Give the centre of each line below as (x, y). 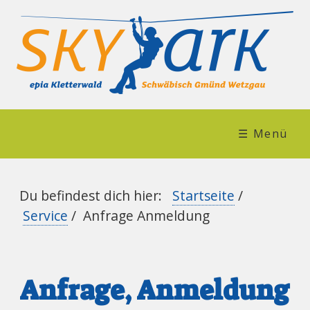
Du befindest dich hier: (94, 195)
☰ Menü (263, 134)
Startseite (204, 195)
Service (46, 215)
